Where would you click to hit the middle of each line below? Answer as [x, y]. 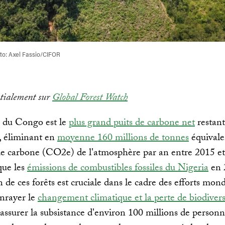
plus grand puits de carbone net [132, 123]
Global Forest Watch [90, 98]
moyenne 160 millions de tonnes [123, 138]
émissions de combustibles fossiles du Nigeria [118, 168]
